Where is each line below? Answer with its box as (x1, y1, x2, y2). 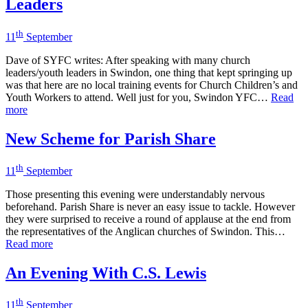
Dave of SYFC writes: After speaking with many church (5, 54, 250, 66)
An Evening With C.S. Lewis (5, 263, 206, 282)
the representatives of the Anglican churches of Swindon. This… (5, 225, 285, 237)
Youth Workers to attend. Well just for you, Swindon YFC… (5, 91, 271, 103)
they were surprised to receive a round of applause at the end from (5, 212, 291, 225)
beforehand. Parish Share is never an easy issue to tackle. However (5, 200, 295, 212)
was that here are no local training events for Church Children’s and (5, 78, 298, 91)
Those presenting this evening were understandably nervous (5, 188, 265, 200)
